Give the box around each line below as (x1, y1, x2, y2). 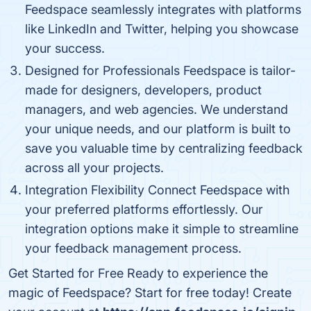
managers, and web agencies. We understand (25, 102, 288, 117)
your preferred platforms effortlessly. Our (25, 202, 263, 217)
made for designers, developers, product (25, 83, 262, 97)
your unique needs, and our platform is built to (25, 121, 291, 136)
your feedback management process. (25, 241, 242, 255)
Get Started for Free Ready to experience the (8, 266, 268, 280)
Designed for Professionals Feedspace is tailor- (25, 63, 296, 78)
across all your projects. (25, 160, 164, 175)
